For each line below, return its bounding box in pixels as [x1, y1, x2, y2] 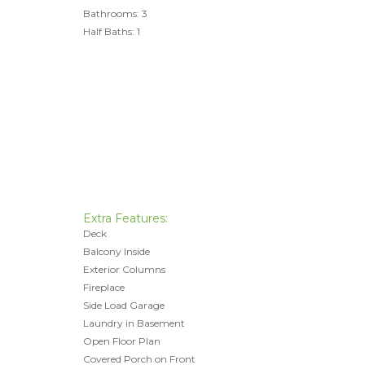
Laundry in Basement [83, 317, 185, 329]
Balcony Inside [83, 245, 150, 257]
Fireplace [83, 281, 125, 293]
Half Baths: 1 [83, 25, 140, 37]
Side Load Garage [83, 299, 165, 311]
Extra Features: [83, 211, 168, 226]
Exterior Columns [83, 263, 165, 275]
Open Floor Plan [83, 335, 161, 347]
